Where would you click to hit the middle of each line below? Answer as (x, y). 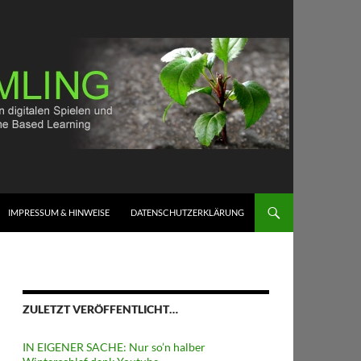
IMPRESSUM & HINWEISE (59, 212)
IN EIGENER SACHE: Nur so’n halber (114, 347)
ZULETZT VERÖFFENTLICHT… (100, 309)
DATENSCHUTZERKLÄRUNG (187, 212)
